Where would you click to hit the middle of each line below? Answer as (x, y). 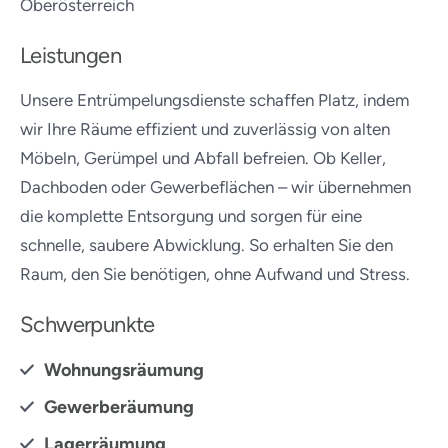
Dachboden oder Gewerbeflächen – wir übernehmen (215, 187)
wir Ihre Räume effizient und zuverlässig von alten (205, 129)
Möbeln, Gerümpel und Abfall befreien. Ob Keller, (203, 158)
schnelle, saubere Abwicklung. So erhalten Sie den (206, 245)
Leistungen (71, 55)
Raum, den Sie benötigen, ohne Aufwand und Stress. (215, 274)
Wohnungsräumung (124, 370)
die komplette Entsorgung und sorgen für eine (191, 216)
